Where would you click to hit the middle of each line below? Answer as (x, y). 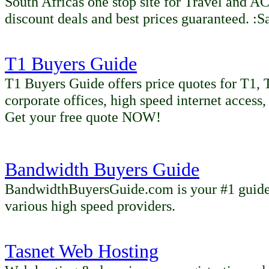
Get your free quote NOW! (83, 117)
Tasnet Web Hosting (82, 251)
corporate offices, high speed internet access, (135, 100)
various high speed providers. (90, 206)
